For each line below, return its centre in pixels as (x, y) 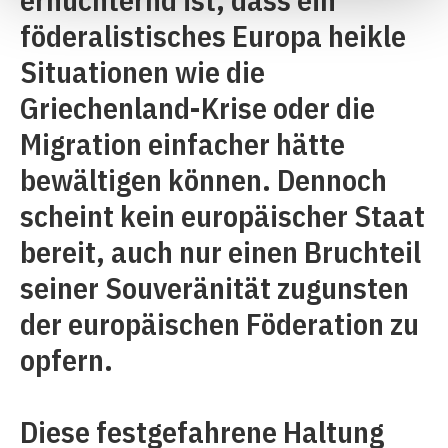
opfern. (66, 359)
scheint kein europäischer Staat (222, 215)
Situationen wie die (142, 71)
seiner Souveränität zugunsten (214, 287)
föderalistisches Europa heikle (213, 35)
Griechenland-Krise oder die (197, 107)
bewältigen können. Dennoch (203, 179)
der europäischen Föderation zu (219, 323)
